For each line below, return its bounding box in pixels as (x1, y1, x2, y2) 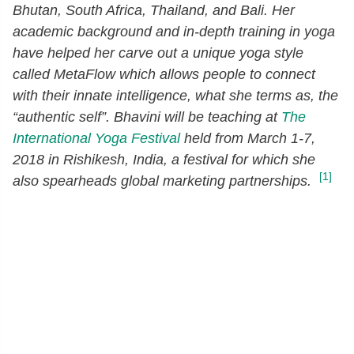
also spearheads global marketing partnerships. (13, 173, 319, 189)
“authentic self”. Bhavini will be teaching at (13, 109, 281, 125)
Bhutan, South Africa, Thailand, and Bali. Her (13, 2, 295, 18)
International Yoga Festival (13, 130, 180, 146)
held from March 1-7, (180, 130, 315, 146)
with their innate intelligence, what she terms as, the (13, 88, 338, 104)
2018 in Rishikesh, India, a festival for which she (13, 152, 315, 168)
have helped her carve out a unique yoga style (13, 45, 303, 61)
